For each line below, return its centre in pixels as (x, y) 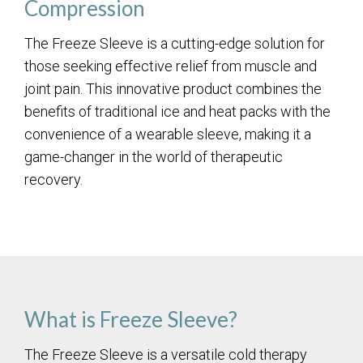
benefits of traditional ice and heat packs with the (177, 112)
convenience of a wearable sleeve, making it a (168, 135)
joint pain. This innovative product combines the (173, 89)
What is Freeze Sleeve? (131, 320)
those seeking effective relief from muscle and (171, 66)
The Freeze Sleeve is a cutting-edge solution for (175, 44)
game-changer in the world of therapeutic (154, 157)
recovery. (53, 180)
